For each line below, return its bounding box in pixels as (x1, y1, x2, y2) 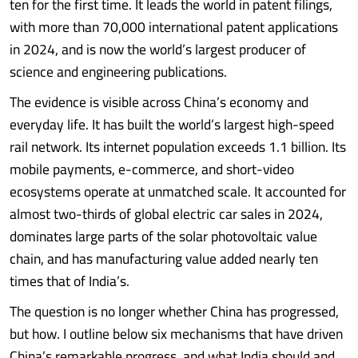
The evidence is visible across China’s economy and (10, 89, 308, 115)
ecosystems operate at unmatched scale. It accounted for (10, 178, 346, 205)
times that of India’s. (10, 268, 129, 294)
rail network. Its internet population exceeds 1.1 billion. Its (10, 133, 346, 160)
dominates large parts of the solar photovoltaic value (10, 223, 317, 249)
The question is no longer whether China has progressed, (10, 298, 339, 324)
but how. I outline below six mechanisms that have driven (10, 320, 343, 347)
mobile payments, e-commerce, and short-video (10, 156, 294, 182)
